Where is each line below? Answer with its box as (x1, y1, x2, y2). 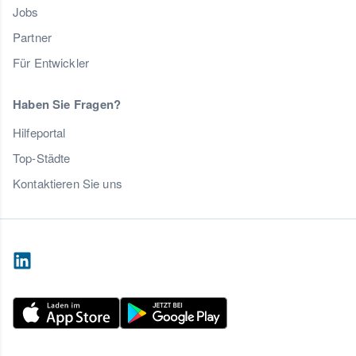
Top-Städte (13, 149, 71, 167)
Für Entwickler (13, 54, 89, 72)
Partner (13, 29, 52, 46)
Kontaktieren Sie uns (13, 175, 122, 192)
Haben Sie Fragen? (13, 95, 122, 114)
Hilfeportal (13, 124, 66, 141)
